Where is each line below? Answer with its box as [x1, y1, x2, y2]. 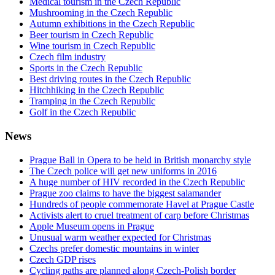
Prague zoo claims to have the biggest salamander [29, 187, 221, 198]
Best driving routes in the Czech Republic [29, 74, 191, 85]
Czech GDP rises [29, 254, 96, 265]
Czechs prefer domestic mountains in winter [29, 242, 199, 254]
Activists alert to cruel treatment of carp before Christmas [29, 209, 249, 220]
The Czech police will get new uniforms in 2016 [29, 165, 217, 176]
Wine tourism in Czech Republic [29, 41, 155, 52]
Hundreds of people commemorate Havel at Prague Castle [29, 198, 254, 209]
